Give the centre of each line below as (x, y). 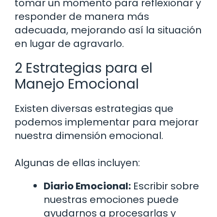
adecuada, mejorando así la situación (108, 30)
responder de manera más (82, 17)
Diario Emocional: (87, 186)
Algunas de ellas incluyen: (77, 163)
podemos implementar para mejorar (107, 122)
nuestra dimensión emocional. (89, 136)
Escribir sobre (165, 186)
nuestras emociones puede (111, 200)
